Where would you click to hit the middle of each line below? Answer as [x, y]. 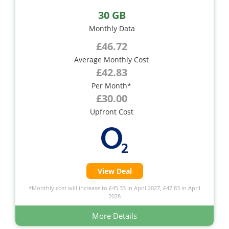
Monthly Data [112, 28]
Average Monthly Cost [111, 59]
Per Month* [111, 85]
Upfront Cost [111, 111]
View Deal [114, 171]
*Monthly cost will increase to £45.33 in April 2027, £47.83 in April [114, 188]
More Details [114, 215]
